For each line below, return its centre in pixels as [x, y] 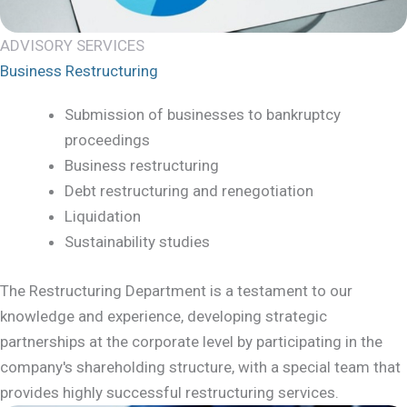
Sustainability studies [137, 242]
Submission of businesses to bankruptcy [203, 115]
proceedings [107, 140]
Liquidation [103, 217]
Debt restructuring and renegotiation [189, 191]
